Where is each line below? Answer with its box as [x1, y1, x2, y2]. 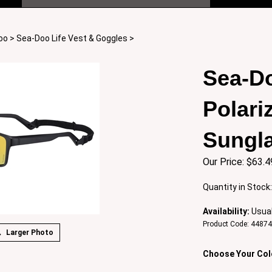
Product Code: [203, 220, 249, 228]
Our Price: [203, 156, 244, 168]
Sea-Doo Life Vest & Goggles [16, 33, 127, 43]
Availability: [203, 206, 250, 216]
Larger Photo [4, 228, 54, 237]
